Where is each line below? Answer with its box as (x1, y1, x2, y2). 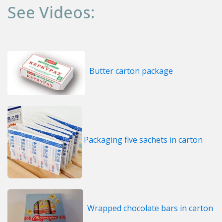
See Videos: (7, 1, 95, 23)
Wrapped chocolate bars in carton (87, 203, 213, 214)
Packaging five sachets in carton (82, 134, 203, 146)
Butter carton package (89, 65, 173, 76)
